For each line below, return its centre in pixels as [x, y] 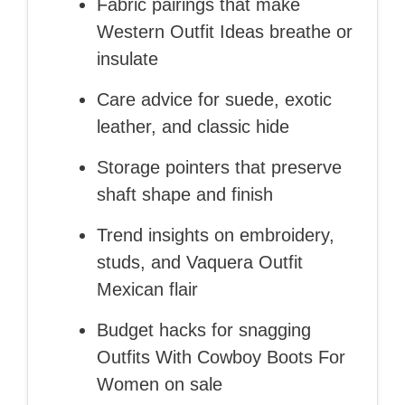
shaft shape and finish [185, 194]
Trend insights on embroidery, [216, 235]
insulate [127, 58]
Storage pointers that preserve [219, 167]
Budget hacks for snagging [204, 330]
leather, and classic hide [193, 126]
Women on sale [160, 384]
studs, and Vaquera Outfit [200, 262]
